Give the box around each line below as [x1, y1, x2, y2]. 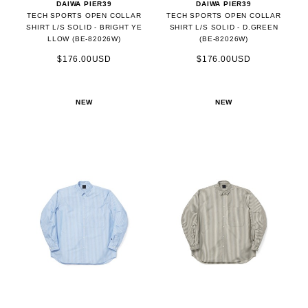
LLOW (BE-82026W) [47, 35, 121, 43]
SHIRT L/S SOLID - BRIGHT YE [26, 23, 142, 32]
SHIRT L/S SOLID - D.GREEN [169, 23, 278, 32]
